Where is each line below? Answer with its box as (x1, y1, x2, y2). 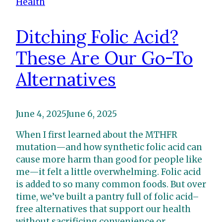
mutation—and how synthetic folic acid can (16, 141, 202, 153)
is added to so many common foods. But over (16, 178, 206, 190)
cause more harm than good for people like (16, 154, 202, 165)
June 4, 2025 (16, 108, 66, 119)
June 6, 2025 (66, 108, 117, 119)
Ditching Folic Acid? (16, 25, 178, 48)
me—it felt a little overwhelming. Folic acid (16, 166, 201, 177)
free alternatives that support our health (16, 203, 191, 215)
